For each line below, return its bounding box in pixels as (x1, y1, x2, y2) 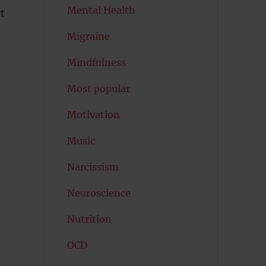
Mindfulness (66, 56, 126, 68)
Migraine (66, 30, 110, 42)
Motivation (66, 109, 120, 121)
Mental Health (66, 4, 135, 16)
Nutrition (66, 213, 112, 225)
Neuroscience (66, 187, 131, 199)
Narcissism (66, 161, 119, 173)
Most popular (66, 83, 130, 94)
